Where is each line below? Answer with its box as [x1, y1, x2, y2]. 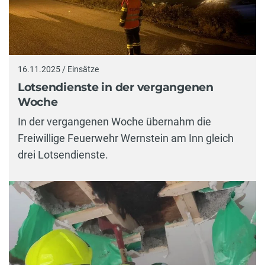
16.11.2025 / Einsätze [18, 64, 99, 75]
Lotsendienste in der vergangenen [18, 80, 214, 94]
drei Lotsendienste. [18, 148, 108, 161]
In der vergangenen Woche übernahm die [18, 115, 211, 128]
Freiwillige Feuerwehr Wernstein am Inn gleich [18, 132, 234, 145]
